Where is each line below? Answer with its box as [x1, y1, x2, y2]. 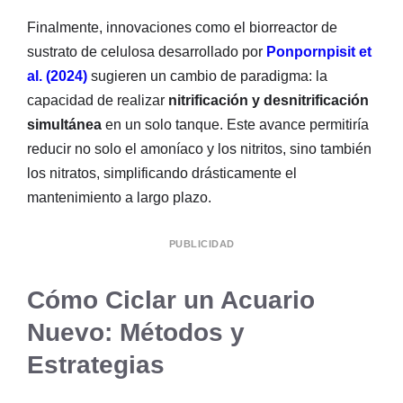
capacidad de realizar [27, 93, 168, 109]
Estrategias [27, 351, 165, 380]
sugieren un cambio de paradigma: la [87, 68, 327, 85]
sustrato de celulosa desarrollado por [27, 44, 266, 60]
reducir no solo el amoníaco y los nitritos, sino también [27, 141, 372, 157]
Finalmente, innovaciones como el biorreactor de [27, 20, 337, 36]
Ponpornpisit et [266, 44, 372, 60]
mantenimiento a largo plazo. [27, 190, 211, 206]
